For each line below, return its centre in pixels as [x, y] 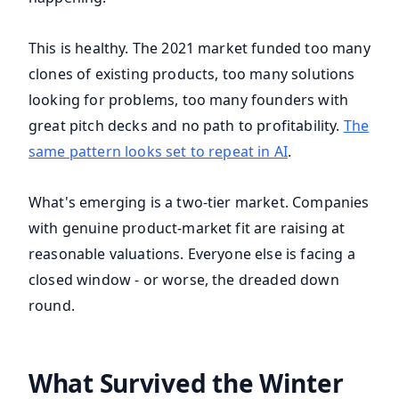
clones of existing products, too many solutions [192, 74]
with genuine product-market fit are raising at [187, 228]
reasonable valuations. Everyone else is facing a [192, 254]
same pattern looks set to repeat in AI [159, 152]
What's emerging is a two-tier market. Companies [199, 203]
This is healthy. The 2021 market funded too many [199, 49]
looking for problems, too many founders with [189, 100]
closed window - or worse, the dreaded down [184, 280]
